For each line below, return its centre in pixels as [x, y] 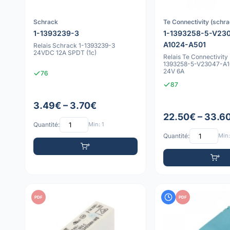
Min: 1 [96, 124]
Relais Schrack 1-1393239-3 [74, 46]
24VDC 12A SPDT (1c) [65, 53]
